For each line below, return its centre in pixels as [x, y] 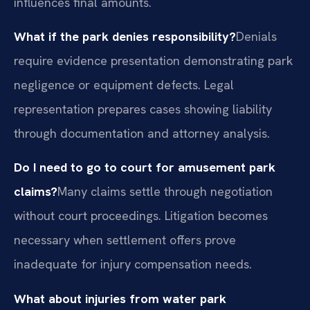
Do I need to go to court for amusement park [145, 167]
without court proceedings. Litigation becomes [141, 216]
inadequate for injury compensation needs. [133, 264]
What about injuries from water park [120, 298]
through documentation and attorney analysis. [142, 134]
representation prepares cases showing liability [143, 109]
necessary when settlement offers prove [125, 240]
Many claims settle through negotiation [165, 192]
